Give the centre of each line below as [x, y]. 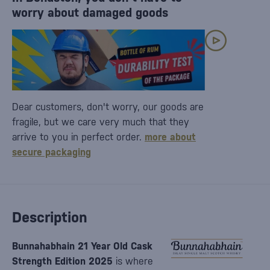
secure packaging [52, 152]
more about [170, 137]
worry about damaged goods [90, 13]
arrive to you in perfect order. [78, 137]
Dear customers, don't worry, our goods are [108, 107]
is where [133, 261]
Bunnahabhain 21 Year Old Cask [82, 246]
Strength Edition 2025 [62, 261]
